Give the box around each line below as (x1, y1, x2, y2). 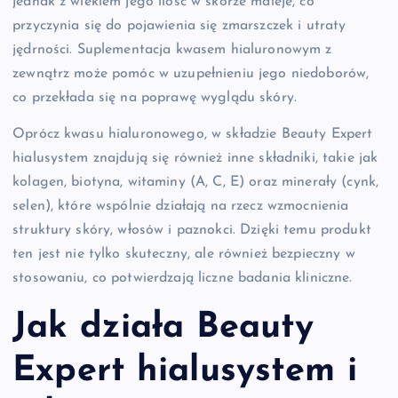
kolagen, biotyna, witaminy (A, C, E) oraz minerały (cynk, (12, 175, 379, 190)
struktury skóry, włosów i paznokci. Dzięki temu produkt (12, 223, 371, 238)
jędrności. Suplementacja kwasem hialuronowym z (12, 43, 332, 58)
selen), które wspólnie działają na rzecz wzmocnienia (12, 199, 349, 214)
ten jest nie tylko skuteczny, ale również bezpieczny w (12, 247, 355, 262)
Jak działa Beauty (12, 309, 314, 346)
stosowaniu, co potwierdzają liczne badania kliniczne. (12, 271, 353, 286)
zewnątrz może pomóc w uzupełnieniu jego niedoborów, (12, 67, 370, 82)
